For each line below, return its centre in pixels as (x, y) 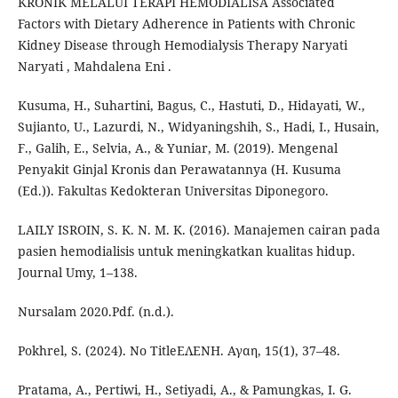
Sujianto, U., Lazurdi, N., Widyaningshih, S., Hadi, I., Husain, (198, 127)
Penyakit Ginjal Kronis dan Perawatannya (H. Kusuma (179, 170)
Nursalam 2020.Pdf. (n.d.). (96, 312)
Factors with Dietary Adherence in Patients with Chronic (186, 24)
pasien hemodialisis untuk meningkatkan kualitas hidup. (186, 251)
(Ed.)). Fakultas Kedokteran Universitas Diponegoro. (173, 191)
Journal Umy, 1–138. (77, 273)
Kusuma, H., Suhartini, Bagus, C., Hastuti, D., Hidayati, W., (191, 106)
